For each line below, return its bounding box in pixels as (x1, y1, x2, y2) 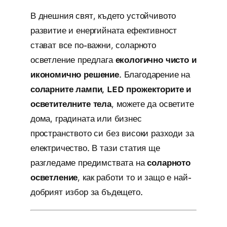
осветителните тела (30, 98, 111, 109)
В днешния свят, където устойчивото (30, 10, 176, 21)
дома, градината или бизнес (30, 113, 142, 124)
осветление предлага (30, 54, 116, 65)
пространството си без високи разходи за (30, 128, 194, 138)
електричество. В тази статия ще (30, 142, 160, 153)
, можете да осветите (111, 98, 194, 109)
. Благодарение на (119, 69, 191, 80)
